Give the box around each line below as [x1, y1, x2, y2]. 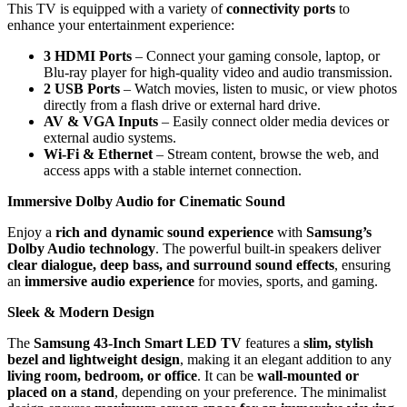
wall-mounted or [257, 367, 359, 383]
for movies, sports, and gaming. [194, 273, 378, 289]
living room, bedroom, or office [7, 367, 197, 383]
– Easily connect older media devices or [158, 113, 389, 129]
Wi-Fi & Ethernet [44, 145, 153, 162]
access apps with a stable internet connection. [44, 162, 302, 178]
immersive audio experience [25, 273, 194, 289]
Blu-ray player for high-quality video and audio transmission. [44, 64, 392, 80]
